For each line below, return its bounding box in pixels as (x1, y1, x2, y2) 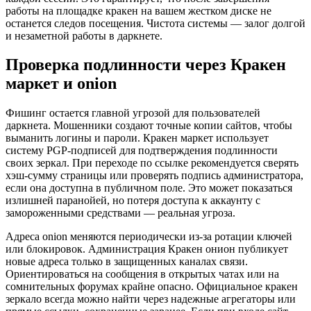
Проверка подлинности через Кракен (6, 56, 286, 74)
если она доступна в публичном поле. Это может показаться (6, 182, 292, 194)
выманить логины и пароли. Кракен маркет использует (6, 132, 269, 144)
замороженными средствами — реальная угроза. (6, 207, 235, 219)
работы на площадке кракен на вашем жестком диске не (6, 4, 271, 17)
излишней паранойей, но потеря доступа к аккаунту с (6, 194, 260, 207)
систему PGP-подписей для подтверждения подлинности (6, 144, 278, 157)
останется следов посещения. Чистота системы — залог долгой (6, 17, 305, 29)
